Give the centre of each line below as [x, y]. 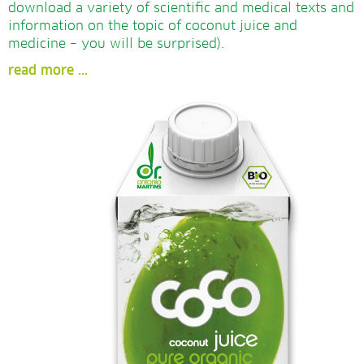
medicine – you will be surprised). [116, 43]
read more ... [48, 70]
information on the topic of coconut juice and [153, 26]
